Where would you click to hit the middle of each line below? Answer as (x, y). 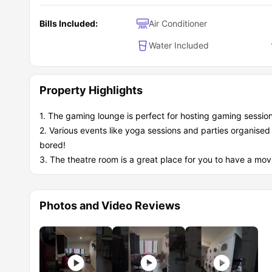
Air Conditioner (178, 24)
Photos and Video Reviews (110, 206)
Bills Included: (69, 24)
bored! (53, 145)
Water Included (179, 46)
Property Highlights (91, 90)
